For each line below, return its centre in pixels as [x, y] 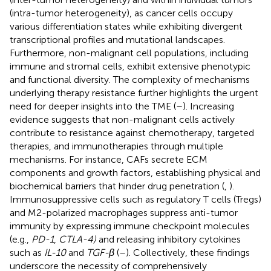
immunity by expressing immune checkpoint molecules [130, 226]
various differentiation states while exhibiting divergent [126, 26]
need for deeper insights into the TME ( [93, 106]
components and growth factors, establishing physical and [135, 172]
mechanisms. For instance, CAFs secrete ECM [109, 159]
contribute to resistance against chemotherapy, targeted [132, 132]
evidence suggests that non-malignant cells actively [122, 119]
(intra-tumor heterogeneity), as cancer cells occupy [121, 13]
